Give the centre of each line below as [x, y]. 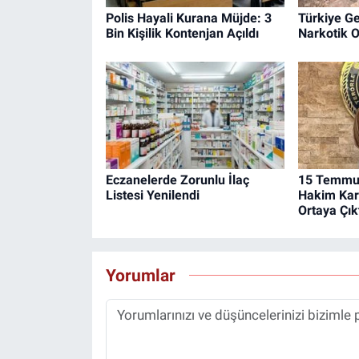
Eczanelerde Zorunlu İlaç [177, 179]
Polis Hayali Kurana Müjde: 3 [188, 18]
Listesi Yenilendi [152, 195]
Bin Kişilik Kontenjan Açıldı [182, 34]
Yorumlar [140, 276]
